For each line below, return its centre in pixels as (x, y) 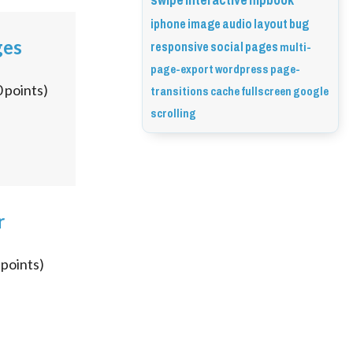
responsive (180, 47)
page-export (182, 69)
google (311, 91)
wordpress (242, 69)
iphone (168, 24)
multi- (295, 47)
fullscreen (266, 91)
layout (271, 24)
